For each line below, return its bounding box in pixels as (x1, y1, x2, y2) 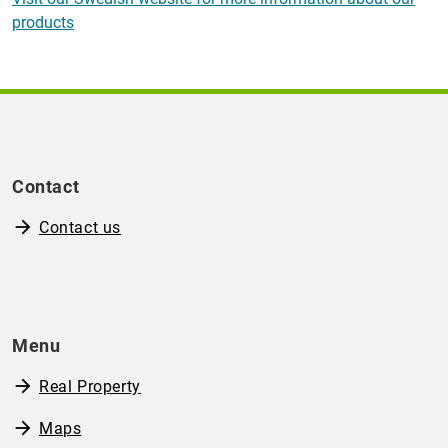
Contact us (39, 218, 121, 238)
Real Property (39, 377, 141, 397)
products (12, 13, 74, 33)
